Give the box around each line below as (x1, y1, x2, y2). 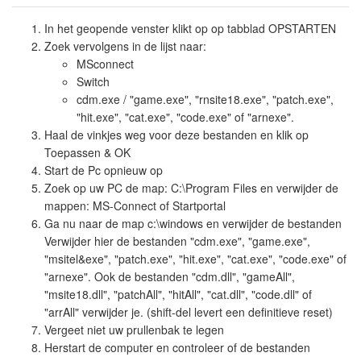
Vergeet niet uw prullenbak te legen (44, 322, 224, 338)
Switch (77, 73, 110, 89)
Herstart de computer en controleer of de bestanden (44, 339, 310, 355)
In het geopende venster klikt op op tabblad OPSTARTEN (44, 20, 336, 36)
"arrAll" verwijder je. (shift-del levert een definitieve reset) (44, 304, 333, 320)
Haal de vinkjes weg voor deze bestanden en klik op (44, 127, 309, 143)
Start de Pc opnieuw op (44, 162, 163, 178)
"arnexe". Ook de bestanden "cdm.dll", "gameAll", (44, 268, 295, 284)
